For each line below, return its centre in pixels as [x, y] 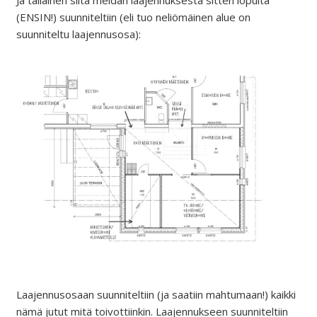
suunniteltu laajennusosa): [78, 34]
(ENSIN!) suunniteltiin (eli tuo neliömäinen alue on [133, 17]
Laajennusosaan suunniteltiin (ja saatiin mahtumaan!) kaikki [156, 294]
